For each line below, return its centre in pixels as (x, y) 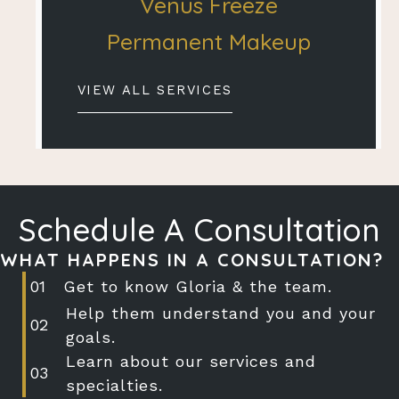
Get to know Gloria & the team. (197, 286)
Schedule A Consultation (199, 229)
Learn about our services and (191, 361)
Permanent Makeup (208, 41)
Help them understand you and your (220, 313)
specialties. (114, 385)
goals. (90, 337)
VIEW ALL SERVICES (155, 90)
